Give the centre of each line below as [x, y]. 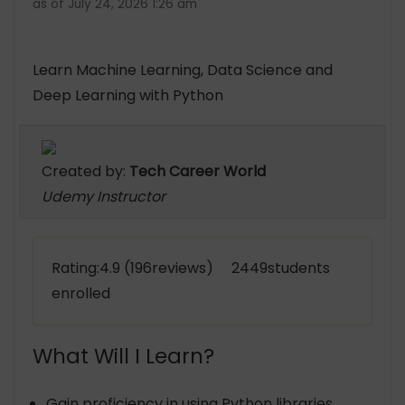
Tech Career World [198, 172]
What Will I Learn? [123, 357]
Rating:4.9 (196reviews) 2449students [191, 268]
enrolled [81, 294]
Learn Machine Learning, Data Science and [183, 71]
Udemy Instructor [104, 197]
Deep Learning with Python [128, 96]
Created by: [85, 172]
